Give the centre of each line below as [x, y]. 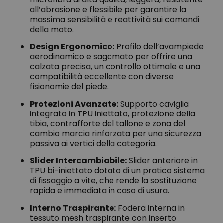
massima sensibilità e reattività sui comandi [114, 19]
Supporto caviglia [154, 104]
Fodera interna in [150, 208]
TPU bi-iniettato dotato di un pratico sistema [117, 171]
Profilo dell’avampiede [159, 47]
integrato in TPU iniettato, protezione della [112, 113]
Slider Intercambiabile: [78, 161]
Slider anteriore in [162, 161]
